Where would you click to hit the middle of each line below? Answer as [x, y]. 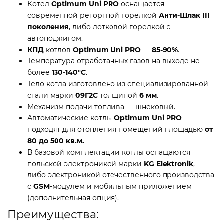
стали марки [51, 95]
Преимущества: [53, 214]
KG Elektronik [168, 163]
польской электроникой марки [85, 163]
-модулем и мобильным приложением [121, 186]
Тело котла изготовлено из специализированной [118, 83]
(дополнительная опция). [73, 197]
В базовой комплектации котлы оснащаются [109, 152]
